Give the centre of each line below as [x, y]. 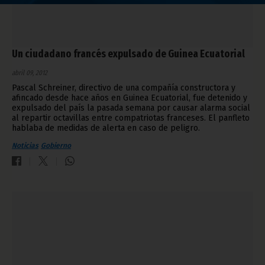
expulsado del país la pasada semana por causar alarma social [131, 108]
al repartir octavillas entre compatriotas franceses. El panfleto [131, 118]
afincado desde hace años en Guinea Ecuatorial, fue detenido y [130, 98]
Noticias [25, 146]
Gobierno [56, 146]
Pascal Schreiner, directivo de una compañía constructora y [124, 88]
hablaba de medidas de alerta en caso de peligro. [106, 128]
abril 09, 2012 [30, 73]
